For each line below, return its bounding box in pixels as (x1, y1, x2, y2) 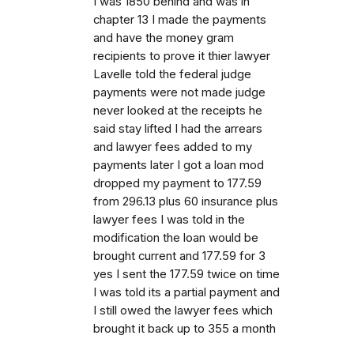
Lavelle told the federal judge (93, 66, 251, 81)
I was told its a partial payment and (93, 284, 280, 299)
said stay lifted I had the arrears (93, 121, 262, 136)
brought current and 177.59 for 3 (93, 248, 265, 263)
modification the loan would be (93, 230, 258, 245)
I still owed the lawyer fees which (93, 303, 273, 318)
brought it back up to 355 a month (93, 321, 276, 336)
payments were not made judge (93, 85, 265, 100)
